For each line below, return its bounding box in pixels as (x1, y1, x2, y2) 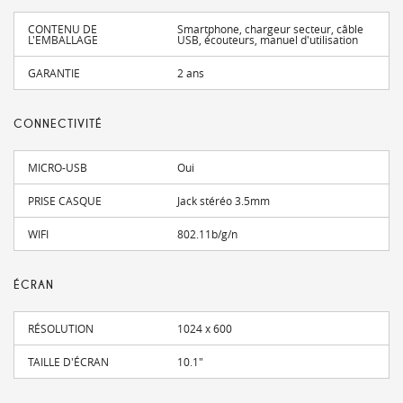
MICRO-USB (28, 160, 87, 175)
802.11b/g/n (177, 227, 238, 242)
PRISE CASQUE (28, 193, 102, 209)
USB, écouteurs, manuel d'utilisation (177, 32, 359, 48)
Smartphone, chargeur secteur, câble (177, 22, 364, 37)
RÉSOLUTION (28, 321, 94, 336)
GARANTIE (28, 66, 80, 81)
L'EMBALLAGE (28, 32, 98, 48)
